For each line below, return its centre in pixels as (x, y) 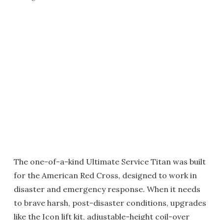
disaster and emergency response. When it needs (107, 189)
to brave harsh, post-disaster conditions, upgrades (110, 203)
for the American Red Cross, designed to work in (105, 175)
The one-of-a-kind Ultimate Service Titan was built (110, 161)
